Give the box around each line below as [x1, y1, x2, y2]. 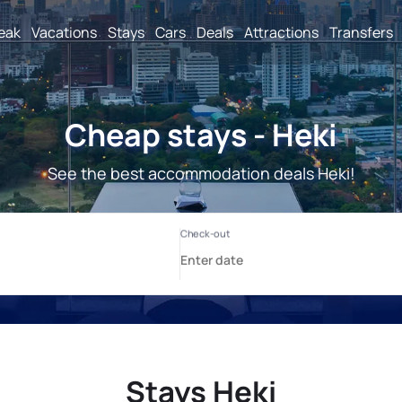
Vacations [31, 22, 97, 42]
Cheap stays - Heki [65, 114, 337, 155]
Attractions [244, 22, 319, 42]
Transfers [329, 22, 393, 42]
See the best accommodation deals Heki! [47, 162, 355, 184]
